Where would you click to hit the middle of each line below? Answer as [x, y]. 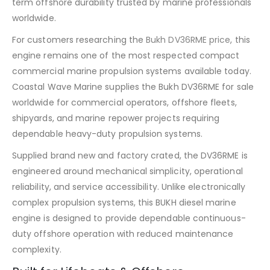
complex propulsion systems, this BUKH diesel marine [124, 202]
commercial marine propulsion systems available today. [132, 71]
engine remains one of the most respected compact [126, 55]
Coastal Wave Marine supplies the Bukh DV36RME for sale [133, 86]
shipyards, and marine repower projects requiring [116, 118]
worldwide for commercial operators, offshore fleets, [124, 102]
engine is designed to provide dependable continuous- [129, 218]
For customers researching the [79, 39]
